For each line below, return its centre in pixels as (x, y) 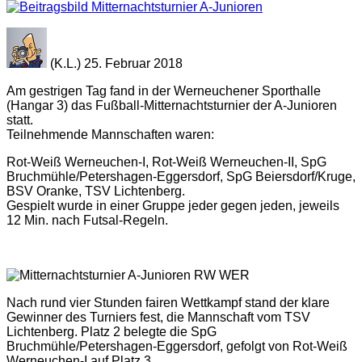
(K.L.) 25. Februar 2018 (115, 63)
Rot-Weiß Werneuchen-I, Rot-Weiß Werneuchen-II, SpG (166, 162)
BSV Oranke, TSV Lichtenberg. (96, 191)
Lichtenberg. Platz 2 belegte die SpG (112, 331)
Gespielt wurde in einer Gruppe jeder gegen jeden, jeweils (173, 205)
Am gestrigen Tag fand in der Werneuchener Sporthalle (164, 90)
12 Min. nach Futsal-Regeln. (87, 220)
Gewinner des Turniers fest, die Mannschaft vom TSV (158, 317)
